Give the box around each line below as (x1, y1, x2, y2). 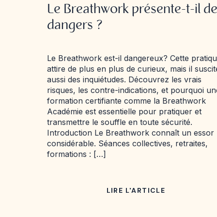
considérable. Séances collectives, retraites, (47, 139, 208, 148)
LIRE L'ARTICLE (106, 186, 166, 195)
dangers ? (47, 19, 103, 32)
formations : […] (47, 149, 106, 159)
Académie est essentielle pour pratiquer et (47, 107, 201, 116)
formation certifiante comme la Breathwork (47, 96, 206, 106)
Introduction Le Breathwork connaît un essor (47, 128, 214, 138)
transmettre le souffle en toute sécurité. (47, 117, 192, 127)
